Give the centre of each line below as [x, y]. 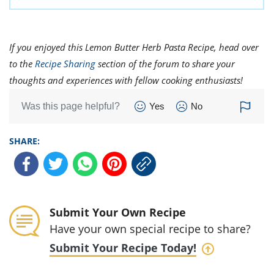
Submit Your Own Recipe [118, 212]
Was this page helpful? [71, 106]
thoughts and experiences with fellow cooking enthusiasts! [126, 80]
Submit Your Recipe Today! [123, 247]
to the [22, 63]
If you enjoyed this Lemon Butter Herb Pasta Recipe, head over [134, 47]
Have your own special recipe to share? [150, 228]
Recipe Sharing [65, 63]
